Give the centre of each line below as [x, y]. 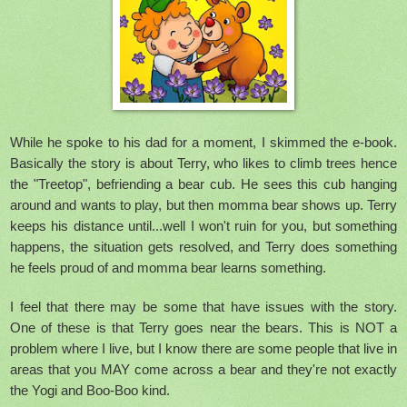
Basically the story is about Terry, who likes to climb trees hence [203, 164]
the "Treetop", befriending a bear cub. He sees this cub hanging [203, 184]
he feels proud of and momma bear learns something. [168, 268]
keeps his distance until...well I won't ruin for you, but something [203, 226]
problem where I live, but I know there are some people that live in [203, 349]
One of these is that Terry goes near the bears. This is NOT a [203, 328]
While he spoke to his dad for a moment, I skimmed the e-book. [203, 143]
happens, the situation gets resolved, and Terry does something [203, 247]
